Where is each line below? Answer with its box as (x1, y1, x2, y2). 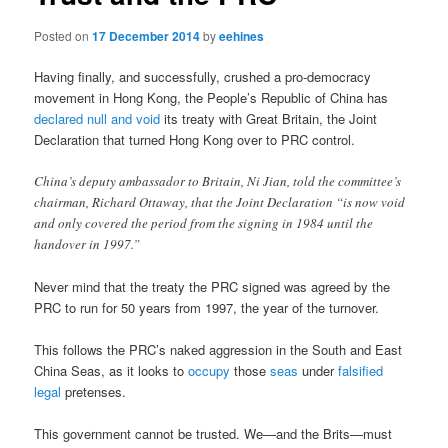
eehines (219, 26, 265, 45)
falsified (338, 361, 384, 381)
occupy (188, 361, 231, 381)
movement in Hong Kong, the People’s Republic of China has (34, 87, 389, 107)
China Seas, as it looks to (34, 361, 189, 381)
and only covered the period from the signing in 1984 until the (34, 213, 374, 232)
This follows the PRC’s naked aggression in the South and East (34, 340, 403, 360)
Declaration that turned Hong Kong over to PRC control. (34, 129, 356, 149)
